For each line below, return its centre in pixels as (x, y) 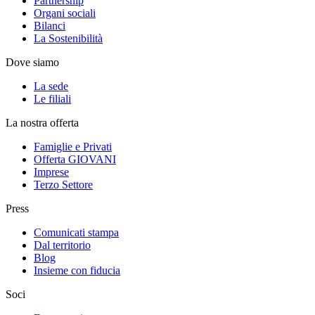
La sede (51, 86)
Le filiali (52, 98)
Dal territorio (62, 245)
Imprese (51, 172)
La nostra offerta (42, 122)
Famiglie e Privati (73, 146)
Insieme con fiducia (77, 270)
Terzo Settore (63, 184)
